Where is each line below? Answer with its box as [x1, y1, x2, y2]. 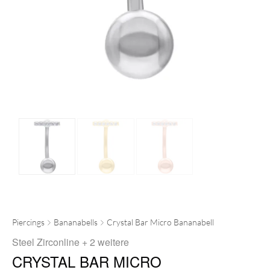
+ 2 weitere [80, 235, 129, 250]
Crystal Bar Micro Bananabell [107, 217, 214, 228]
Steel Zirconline [12, 235, 80, 250]
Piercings [12, 217, 45, 228]
